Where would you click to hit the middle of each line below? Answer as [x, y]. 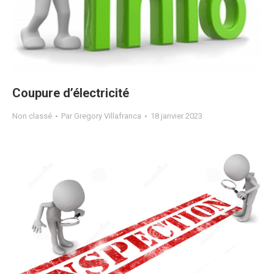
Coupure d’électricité [71, 93]
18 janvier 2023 [176, 116]
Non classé [32, 116]
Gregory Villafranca [108, 116]
